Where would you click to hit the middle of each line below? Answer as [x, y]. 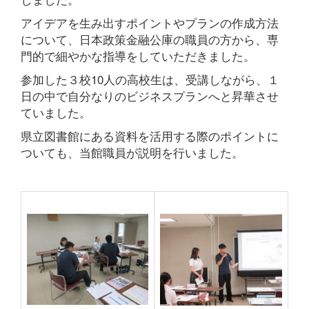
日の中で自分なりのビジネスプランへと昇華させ [150, 96]
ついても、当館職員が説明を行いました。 [132, 152]
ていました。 [56, 112]
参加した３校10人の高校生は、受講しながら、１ [150, 79]
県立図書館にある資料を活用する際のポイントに [150, 136]
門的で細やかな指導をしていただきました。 [138, 56]
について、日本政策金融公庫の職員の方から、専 [150, 39]
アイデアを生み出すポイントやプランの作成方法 [150, 22]
